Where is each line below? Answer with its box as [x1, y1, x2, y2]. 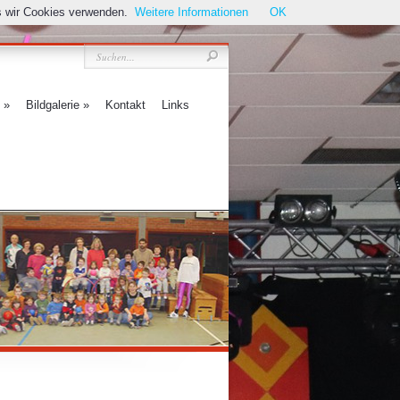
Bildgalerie [26, 98, 79, 112]
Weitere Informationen [135, 5, 248, 19]
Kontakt [105, 98, 146, 112]
